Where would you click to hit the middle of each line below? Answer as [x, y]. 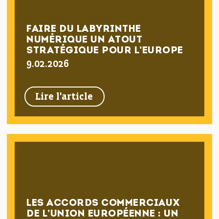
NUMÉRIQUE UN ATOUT [85, 40]
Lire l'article [64, 97]
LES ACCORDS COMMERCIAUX [103, 203]
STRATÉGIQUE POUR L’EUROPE [105, 51]
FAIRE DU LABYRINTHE [84, 29]
